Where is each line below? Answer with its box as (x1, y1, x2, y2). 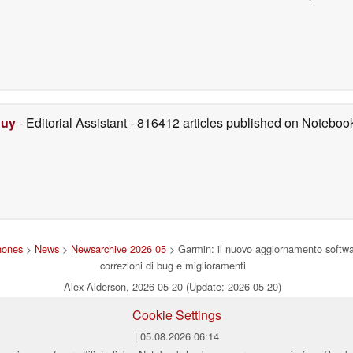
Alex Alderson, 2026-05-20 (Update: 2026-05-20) (64, 278, 281, 294)
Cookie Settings (132, 305, 221, 324)
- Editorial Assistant (16, 113, 130, 132)
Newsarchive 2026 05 (70, 240, 166, 256)
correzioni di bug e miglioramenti (99, 257, 246, 273)
